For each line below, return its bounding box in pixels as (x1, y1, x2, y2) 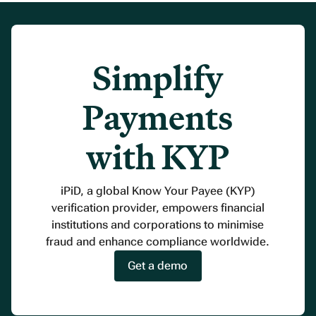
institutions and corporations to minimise (51, 218, 265, 232)
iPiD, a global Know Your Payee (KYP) (60, 184, 255, 198)
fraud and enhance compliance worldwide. (46, 235, 270, 249)
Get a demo (128, 259, 188, 273)
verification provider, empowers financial (51, 201, 265, 215)
